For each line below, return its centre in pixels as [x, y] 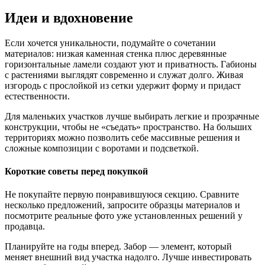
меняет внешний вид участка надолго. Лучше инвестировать [128, 257]
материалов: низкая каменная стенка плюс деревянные [116, 53]
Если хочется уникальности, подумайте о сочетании [110, 43]
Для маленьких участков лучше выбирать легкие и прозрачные [132, 116]
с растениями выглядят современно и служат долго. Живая [124, 75]
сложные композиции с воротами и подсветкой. [102, 148]
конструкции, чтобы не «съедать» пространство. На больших [128, 127]
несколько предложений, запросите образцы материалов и [122, 205]
